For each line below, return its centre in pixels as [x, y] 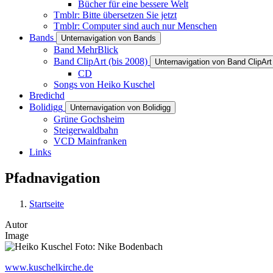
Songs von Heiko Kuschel [104, 84]
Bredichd [47, 95]
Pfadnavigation [52, 178]
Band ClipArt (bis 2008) [101, 61]
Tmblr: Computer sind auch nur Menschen [135, 26]
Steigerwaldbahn [86, 130]
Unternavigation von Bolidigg [120, 108]
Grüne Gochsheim [89, 119]
